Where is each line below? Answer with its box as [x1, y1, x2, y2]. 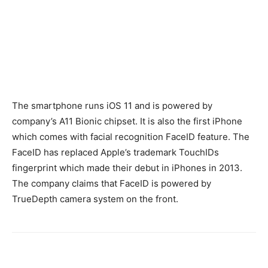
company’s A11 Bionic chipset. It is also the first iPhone [12, 115, 242, 127]
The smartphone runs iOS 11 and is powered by [12, 100, 212, 111]
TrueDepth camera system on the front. [12, 193, 178, 205]
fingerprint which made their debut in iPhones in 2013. [12, 162, 242, 173]
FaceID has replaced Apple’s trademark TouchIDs [12, 147, 219, 158]
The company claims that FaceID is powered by [12, 178, 211, 189]
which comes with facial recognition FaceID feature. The [12, 131, 249, 142]
